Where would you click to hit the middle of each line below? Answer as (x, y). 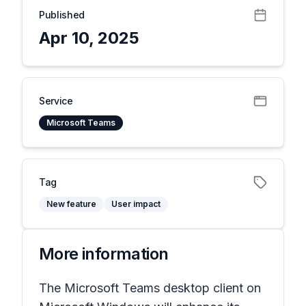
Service (56, 101)
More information (104, 254)
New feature (71, 204)
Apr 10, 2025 (89, 38)
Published (62, 15)
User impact (136, 204)
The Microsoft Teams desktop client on (150, 288)
